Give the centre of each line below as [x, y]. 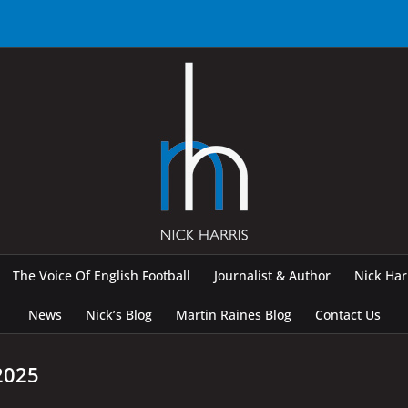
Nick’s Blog [118, 315]
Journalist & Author [272, 275]
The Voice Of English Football [102, 275]
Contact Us [347, 315]
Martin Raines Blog [233, 315]
